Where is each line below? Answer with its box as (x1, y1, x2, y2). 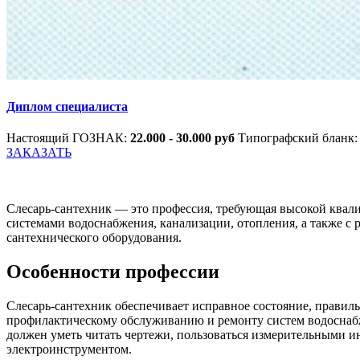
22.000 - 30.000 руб (130, 131, 238, 145)
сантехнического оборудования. (6, 231, 182, 245)
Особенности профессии (6, 261, 219, 283)
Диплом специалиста (6, 100, 128, 114)
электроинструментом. (6, 342, 132, 357)
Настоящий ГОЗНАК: (6, 131, 130, 145)
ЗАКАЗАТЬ (6, 145, 72, 160)
